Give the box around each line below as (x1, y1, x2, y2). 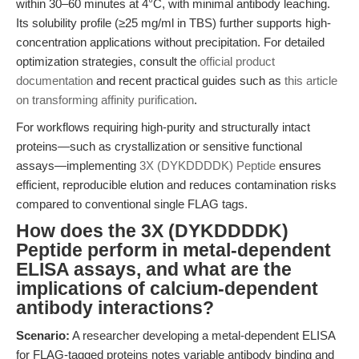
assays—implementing (16, 159, 139, 172)
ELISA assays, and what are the (16, 260, 292, 280)
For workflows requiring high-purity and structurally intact (16, 120, 310, 134)
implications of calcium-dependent (16, 279, 318, 299)
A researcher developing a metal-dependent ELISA (70, 329, 335, 342)
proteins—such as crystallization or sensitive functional (16, 139, 302, 153)
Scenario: (16, 329, 70, 342)
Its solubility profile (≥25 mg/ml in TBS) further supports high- (16, 16, 331, 30)
